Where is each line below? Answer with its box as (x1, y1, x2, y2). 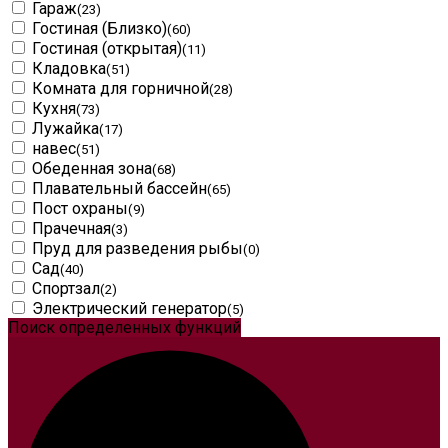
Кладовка (32, 58, 106, 78)
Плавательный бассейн (32, 178, 207, 198)
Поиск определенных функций (8, 317, 241, 337)
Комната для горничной (32, 78, 209, 98)
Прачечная (32, 218, 111, 238)
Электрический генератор (32, 298, 227, 318)
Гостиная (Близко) (32, 18, 167, 38)
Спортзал (32, 278, 100, 298)
